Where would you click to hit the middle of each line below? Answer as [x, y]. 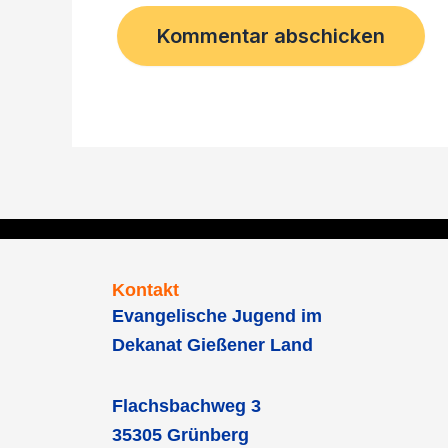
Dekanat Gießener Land [212, 345]
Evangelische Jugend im [217, 316]
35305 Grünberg [180, 434]
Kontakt [145, 290]
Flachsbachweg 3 [186, 405]
